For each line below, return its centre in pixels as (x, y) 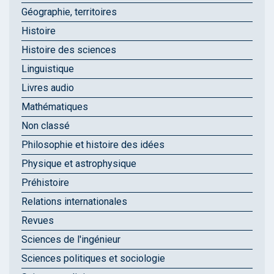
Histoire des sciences (69, 50)
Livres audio (48, 88)
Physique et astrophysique (79, 164)
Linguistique (48, 69)
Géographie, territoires (69, 12)
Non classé (46, 126)
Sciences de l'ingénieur (71, 240)
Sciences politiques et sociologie (93, 259)
